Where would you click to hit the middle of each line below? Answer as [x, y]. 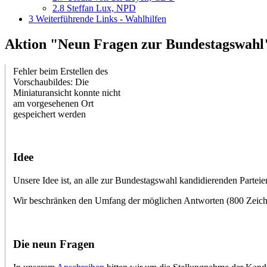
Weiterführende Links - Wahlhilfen [101, 18]
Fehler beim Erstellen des [60, 71]
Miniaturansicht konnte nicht [66, 92]
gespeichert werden [49, 114]
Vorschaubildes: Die [51, 82]
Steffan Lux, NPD [101, 8]
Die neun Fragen [54, 244]
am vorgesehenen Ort [53, 103]
